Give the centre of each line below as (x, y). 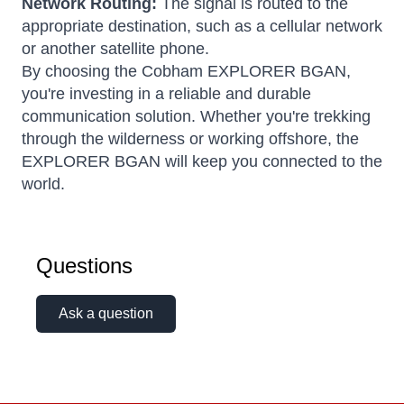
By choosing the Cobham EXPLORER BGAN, (186, 72)
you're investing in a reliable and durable (166, 94)
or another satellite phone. (115, 49)
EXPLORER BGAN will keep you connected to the (202, 162)
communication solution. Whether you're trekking (196, 117)
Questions (84, 266)
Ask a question (106, 314)
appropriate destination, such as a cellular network (202, 27)
